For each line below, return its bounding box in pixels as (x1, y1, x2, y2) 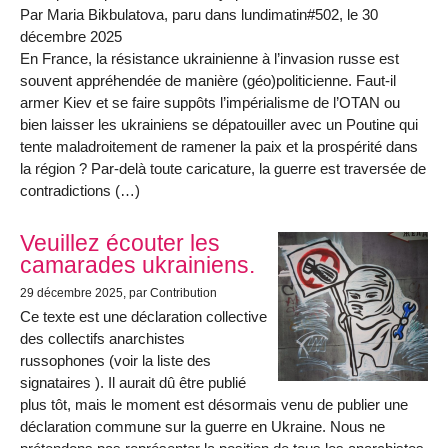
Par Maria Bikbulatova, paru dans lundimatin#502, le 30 (20, 5, 378, 23)
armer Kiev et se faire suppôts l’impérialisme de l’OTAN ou (20, 93, 400, 111)
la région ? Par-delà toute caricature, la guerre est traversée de (20, 159, 426, 177)
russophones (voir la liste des (20, 351, 211, 369)
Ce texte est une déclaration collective (20, 307, 267, 325)
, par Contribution (123, 285, 217, 300)
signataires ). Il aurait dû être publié (20, 373, 246, 391)
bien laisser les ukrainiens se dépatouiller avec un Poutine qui (20, 115, 418, 133)
